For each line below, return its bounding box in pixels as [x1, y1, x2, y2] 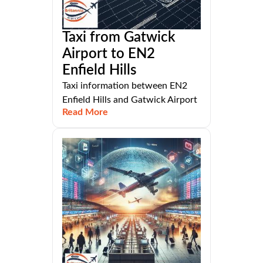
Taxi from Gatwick [62, 31, 176, 45]
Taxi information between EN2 [62, 81, 187, 91]
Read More [62, 107, 108, 117]
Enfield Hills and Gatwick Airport [62, 95, 197, 105]
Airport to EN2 [62, 47, 155, 62]
